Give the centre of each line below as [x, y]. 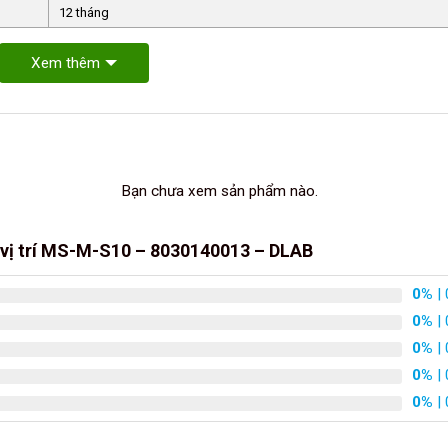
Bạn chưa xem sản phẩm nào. [219, 190]
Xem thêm [65, 62]
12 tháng [84, 12]
